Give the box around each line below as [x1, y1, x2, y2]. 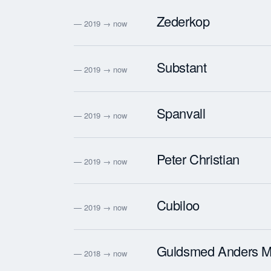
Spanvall [156, 103, 206, 122]
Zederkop [156, 11, 210, 30]
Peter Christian [156, 149, 240, 168]
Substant [156, 57, 207, 76]
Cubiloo [156, 195, 200, 214]
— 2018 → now [73, 247, 128, 259]
